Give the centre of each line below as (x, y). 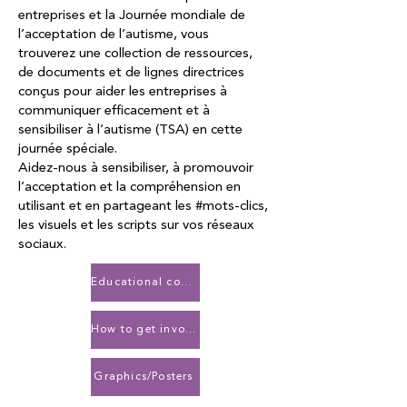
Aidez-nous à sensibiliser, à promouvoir (136, 169)
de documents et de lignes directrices (131, 73)
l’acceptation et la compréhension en (129, 188)
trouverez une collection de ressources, (135, 54)
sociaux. (44, 245)
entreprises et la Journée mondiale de (132, 16)
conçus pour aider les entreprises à (123, 92)
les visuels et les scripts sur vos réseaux (136, 226)
